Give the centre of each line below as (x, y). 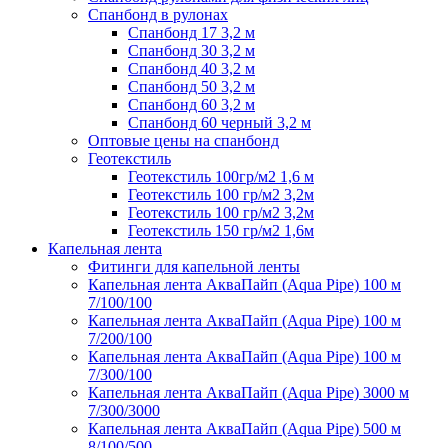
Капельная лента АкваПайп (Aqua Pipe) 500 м (244, 428)
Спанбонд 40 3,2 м (191, 68)
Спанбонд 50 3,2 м (191, 86)
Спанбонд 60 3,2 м (191, 104)
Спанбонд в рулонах (158, 14)
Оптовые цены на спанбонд (183, 140)
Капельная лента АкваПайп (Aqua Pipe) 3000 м (248, 392)
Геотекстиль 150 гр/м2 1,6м (221, 230)
